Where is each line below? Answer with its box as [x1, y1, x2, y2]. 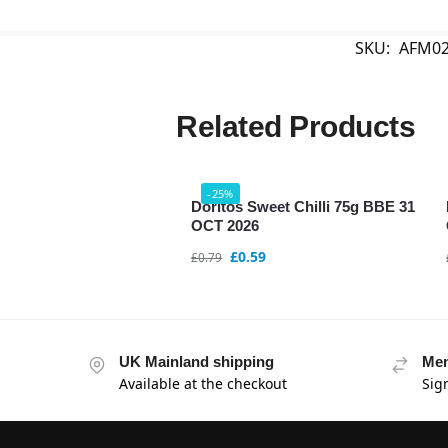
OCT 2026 [191, 216, 260, 234]
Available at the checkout [119, 374, 287, 394]
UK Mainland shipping [119, 353, 274, 371]
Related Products [176, 110, 416, 144]
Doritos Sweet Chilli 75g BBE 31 [191, 197, 416, 215]
